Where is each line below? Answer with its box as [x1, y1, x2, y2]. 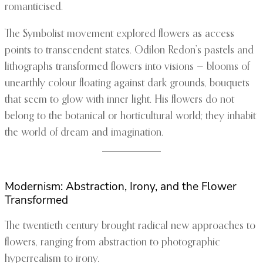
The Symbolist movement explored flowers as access [5, 29, 234, 40]
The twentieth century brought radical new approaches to [5, 221, 255, 232]
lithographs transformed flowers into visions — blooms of [5, 62, 249, 73]
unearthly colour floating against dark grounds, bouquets [5, 78, 249, 89]
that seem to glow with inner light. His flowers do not [5, 95, 234, 106]
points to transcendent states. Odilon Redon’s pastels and [5, 45, 254, 56]
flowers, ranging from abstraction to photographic [5, 237, 220, 248]
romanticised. [5, 2, 63, 13]
